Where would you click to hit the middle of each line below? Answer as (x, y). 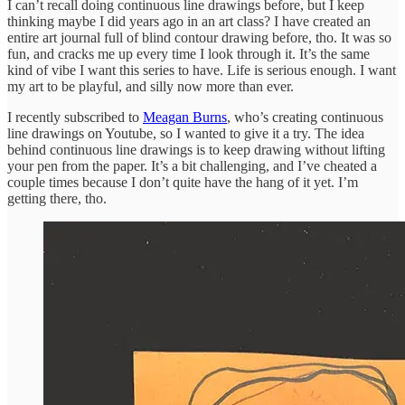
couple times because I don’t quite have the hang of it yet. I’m (183, 182)
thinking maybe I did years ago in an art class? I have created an (189, 21)
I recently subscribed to (75, 117)
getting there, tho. (57, 198)
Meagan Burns (185, 117)
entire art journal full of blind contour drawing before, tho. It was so (199, 37)
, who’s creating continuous (305, 117)
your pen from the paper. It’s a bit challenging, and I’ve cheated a (192, 165)
